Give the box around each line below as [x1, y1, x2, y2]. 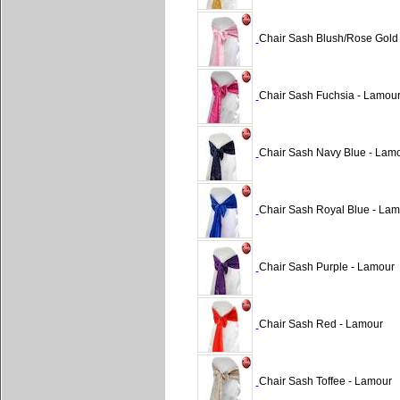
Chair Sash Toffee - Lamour [258, 375, 392, 388]
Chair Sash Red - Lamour [258, 318, 383, 331]
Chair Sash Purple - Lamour [258, 261, 395, 274]
